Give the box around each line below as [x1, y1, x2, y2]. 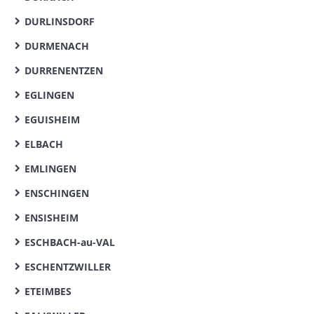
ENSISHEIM [25, 211, 78, 224]
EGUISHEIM [25, 113, 80, 126]
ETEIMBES [25, 285, 71, 298]
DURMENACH [25, 39, 89, 53]
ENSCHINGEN [25, 186, 89, 200]
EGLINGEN [25, 88, 74, 102]
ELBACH [25, 137, 63, 151]
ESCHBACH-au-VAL [25, 235, 115, 249]
